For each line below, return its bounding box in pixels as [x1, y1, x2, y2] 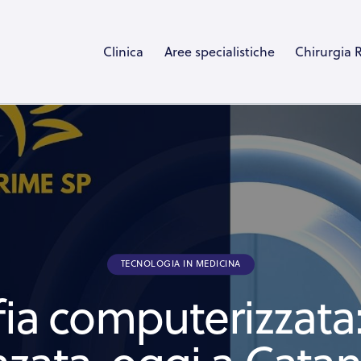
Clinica [102, 43, 143, 61]
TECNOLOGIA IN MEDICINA [120, 257, 241, 270]
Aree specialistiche [164, 43, 275, 61]
